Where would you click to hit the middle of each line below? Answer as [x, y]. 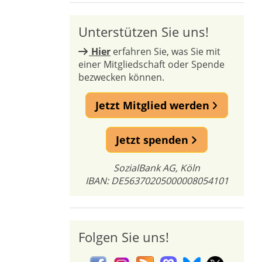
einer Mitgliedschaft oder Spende [151, 64]
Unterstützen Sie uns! [144, 32]
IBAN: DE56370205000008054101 [157, 181]
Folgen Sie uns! [124, 237]
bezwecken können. [121, 77]
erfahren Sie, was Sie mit [166, 51]
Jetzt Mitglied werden [154, 105]
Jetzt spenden [154, 140]
